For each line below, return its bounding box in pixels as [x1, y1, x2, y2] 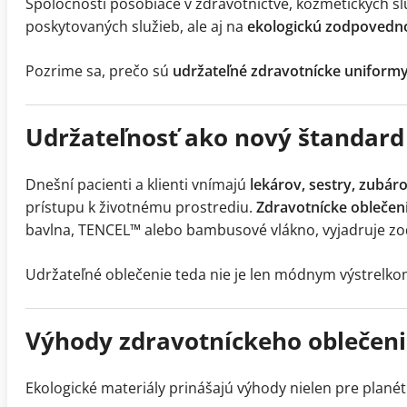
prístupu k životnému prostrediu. [25, 197, 256, 218]
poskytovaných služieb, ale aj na [25, 16, 247, 37]
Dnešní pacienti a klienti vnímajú [25, 174, 250, 195]
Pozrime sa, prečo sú [25, 61, 173, 82]
